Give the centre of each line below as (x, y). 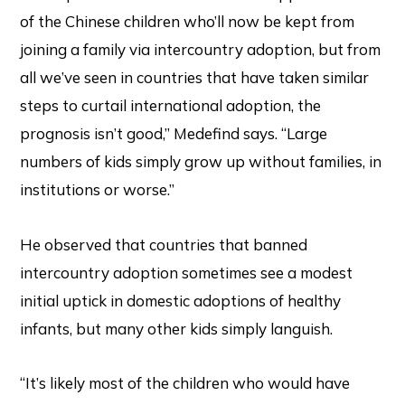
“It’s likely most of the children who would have (185, 383)
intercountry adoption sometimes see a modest (187, 272)
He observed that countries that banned (164, 244)
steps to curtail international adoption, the (171, 105)
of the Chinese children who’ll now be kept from (188, 21)
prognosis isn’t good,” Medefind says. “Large (174, 133)
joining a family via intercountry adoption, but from (201, 49)
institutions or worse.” (98, 189)
